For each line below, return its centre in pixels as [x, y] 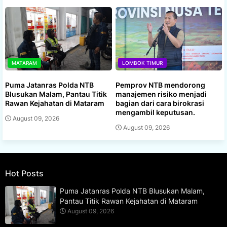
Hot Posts [24, 174]
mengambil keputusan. [155, 112]
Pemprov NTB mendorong [160, 85]
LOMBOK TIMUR [142, 63]
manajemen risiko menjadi [161, 94]
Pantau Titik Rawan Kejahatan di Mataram [129, 201]
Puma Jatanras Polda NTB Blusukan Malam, [132, 191]
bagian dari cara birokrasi [160, 103]
